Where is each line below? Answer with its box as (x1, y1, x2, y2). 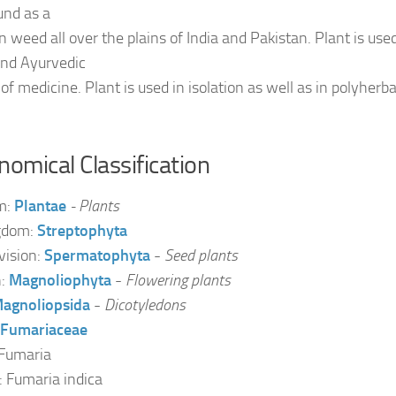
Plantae (14, 196, 66, 216)
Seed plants (164, 246, 238, 265)
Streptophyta (37, 221, 127, 240)
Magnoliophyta (9, 270, 111, 290)
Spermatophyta (44, 246, 150, 265)
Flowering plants (126, 270, 231, 290)
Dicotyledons (104, 295, 186, 315)
